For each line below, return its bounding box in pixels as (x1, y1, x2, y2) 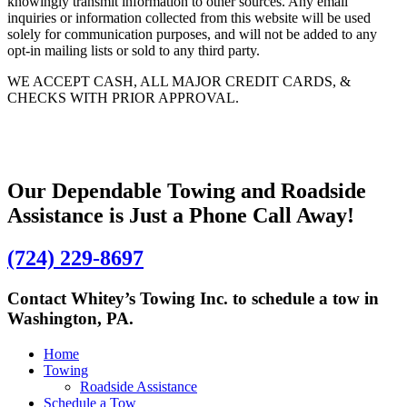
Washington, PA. (7, 308, 134, 328)
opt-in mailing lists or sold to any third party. (7, 43, 260, 59)
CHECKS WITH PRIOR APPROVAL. (7, 90, 239, 106)
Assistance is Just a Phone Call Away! (7, 203, 354, 228)
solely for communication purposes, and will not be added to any (7, 26, 377, 43)
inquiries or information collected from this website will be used (7, 10, 371, 26)
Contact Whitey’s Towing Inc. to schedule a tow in (7, 288, 379, 308)
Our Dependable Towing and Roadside (7, 179, 366, 203)
